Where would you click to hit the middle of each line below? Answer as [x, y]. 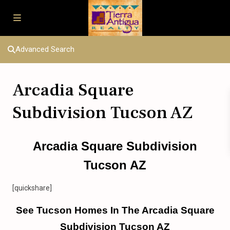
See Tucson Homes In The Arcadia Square [115, 210]
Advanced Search [45, 49]
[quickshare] [32, 188]
